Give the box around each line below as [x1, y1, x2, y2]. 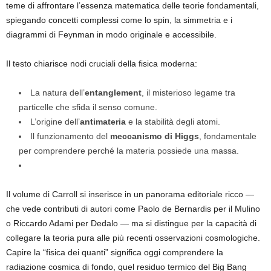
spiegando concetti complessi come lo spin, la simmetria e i [6, 15, 232, 25]
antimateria [80, 116, 126, 126]
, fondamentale [199, 131, 256, 141]
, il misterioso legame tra [142, 87, 235, 97]
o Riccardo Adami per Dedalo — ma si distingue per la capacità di [6, 218, 256, 228]
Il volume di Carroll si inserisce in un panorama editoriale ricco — [6, 189, 254, 199]
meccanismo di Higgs [110, 131, 199, 141]
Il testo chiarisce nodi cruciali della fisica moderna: [6, 58, 197, 68]
